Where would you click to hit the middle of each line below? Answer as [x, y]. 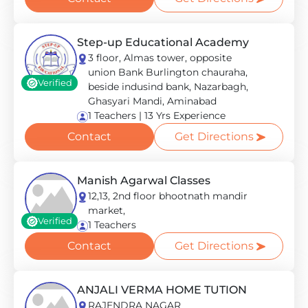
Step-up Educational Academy [163, 42]
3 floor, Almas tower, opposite [160, 58]
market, [107, 210]
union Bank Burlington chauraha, [168, 72]
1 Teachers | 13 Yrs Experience [157, 115]
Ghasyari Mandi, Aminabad [152, 101]
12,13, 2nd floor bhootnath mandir [168, 196]
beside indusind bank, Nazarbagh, [168, 87]
